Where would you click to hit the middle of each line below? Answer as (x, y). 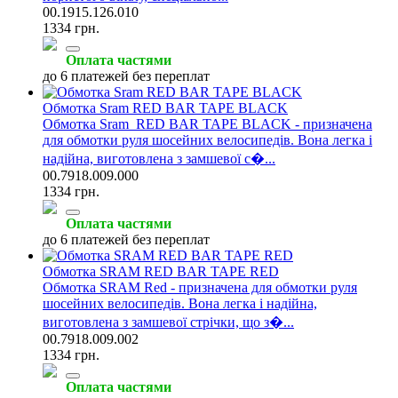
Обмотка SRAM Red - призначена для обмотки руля (200, 287)
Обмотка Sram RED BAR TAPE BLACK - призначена (207, 123)
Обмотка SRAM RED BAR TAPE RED (161, 271)
